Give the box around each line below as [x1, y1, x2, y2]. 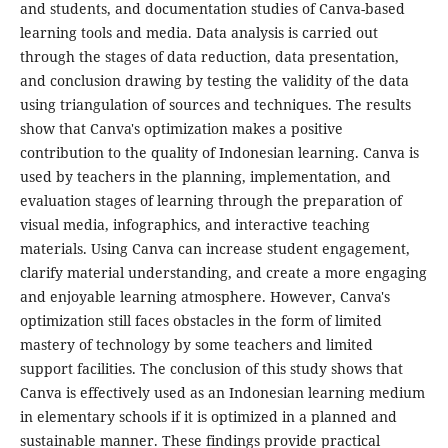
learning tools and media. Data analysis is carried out [19, 23, 378, 43]
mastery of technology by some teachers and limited [19, 335, 373, 355]
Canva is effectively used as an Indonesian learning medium [19, 383, 425, 403]
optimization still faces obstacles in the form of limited [19, 311, 382, 331]
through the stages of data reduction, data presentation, [19, 47, 399, 67]
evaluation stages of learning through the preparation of [19, 191, 402, 211]
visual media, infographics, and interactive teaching [19, 215, 370, 235]
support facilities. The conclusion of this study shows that [19, 359, 403, 379]
